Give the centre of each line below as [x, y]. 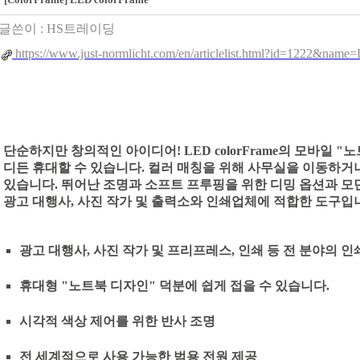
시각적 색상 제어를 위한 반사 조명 [117, 321]
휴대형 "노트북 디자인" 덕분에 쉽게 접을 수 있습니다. [174, 286]
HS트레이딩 [81, 29]
